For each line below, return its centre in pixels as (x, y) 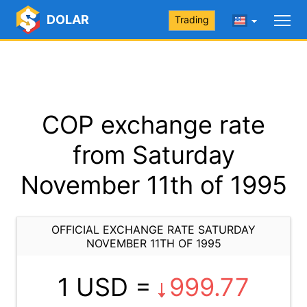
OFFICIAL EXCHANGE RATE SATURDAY (153, 230)
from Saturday (153, 155)
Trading (192, 20)
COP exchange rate (153, 125)
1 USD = (108, 287)
